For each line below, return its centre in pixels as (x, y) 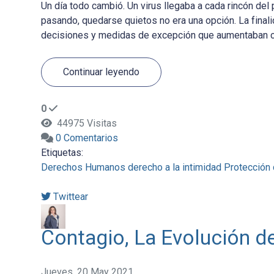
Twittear (70, 197)
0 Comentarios (87, 138)
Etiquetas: (62, 153)
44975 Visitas (84, 124)
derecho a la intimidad (174, 168)
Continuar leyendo (101, 72)
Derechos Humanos (83, 168)
